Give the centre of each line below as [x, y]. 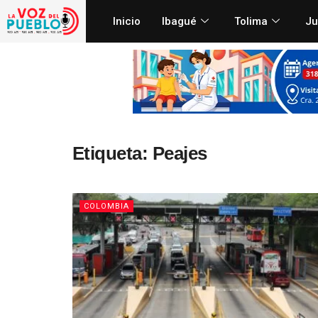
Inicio [126, 21]
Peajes [180, 153]
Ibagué [179, 21]
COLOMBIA [106, 206]
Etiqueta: [113, 153]
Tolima [251, 21]
